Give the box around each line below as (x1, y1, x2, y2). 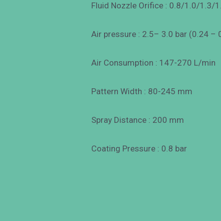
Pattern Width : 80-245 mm (91, 86, 193, 97)
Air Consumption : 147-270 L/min (91, 57, 216, 68)
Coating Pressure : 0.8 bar (91, 144, 187, 154)
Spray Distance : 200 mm (91, 115, 184, 125)
